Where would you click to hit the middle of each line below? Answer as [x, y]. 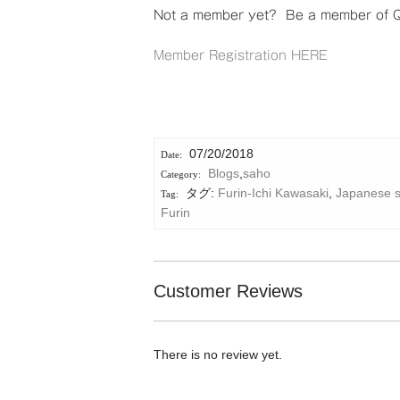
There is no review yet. [218, 355]
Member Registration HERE [241, 56]
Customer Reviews [228, 292]
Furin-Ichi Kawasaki [273, 193]
